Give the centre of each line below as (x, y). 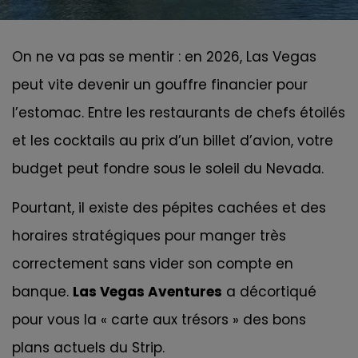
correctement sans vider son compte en (153, 264)
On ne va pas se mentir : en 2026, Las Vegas (164, 56)
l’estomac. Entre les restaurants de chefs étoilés (179, 112)
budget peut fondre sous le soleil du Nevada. (168, 168)
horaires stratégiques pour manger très (149, 236)
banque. (42, 292)
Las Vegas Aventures (147, 292)
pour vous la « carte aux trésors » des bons (159, 320)
